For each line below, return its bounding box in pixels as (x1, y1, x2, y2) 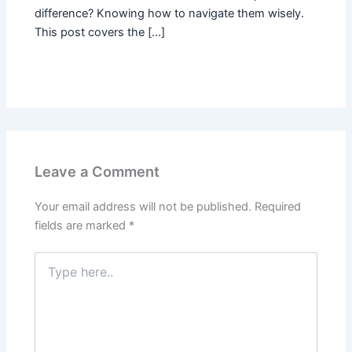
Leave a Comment (35, 162, 160, 180)
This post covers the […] (35, 25, 166, 40)
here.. (34, 267, 64, 281)
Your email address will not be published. (35, 199, 252, 214)
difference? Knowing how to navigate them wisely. (35, 6, 305, 21)
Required (255, 199, 302, 214)
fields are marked (35, 218, 130, 233)
